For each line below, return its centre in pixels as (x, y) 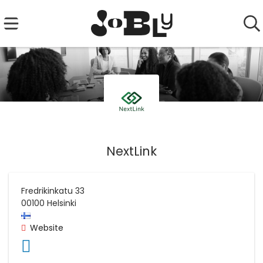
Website (47, 227)
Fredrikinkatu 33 (53, 190)
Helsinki (62, 203)
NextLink (131, 151)
